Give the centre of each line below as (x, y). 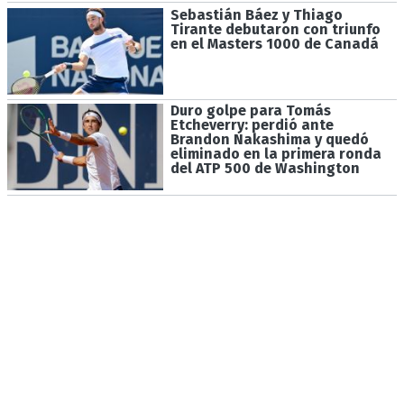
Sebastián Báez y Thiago (256, 14)
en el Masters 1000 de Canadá (274, 43)
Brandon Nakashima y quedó (269, 140)
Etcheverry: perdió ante (252, 125)
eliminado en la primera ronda (275, 154)
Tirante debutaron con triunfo (275, 29)
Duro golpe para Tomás (250, 111)
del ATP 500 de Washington (265, 169)
